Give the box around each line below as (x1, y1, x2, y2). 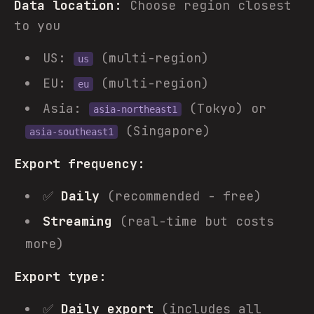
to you (14, 18, 60, 34)
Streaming (43, 213, 112, 229)
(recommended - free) (100, 188, 261, 204)
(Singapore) (118, 123, 210, 139)
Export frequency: (14, 156, 145, 172)
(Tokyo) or (182, 100, 266, 116)
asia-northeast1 (93, 104, 177, 115)
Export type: (14, 268, 107, 285)
